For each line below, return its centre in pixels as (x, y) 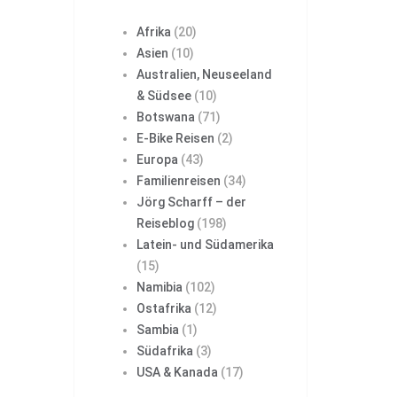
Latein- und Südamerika (205, 245)
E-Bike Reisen (175, 139)
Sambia (157, 330)
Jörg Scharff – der (191, 202)
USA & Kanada (177, 373)
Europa (157, 160)
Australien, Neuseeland (204, 75)
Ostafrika (163, 309)
